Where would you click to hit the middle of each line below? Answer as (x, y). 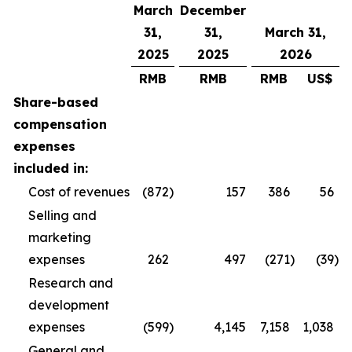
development (69, 305)
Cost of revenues (79, 192)
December (213, 10)
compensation (60, 124)
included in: (51, 168)
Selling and (62, 215)
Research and (71, 283)
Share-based (56, 102)
